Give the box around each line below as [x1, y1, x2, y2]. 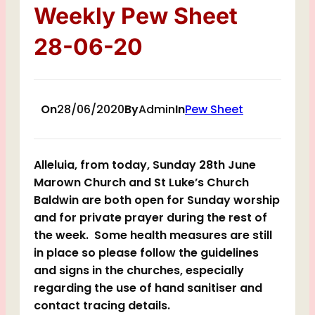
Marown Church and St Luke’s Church [34, 174, 249, 191]
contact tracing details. [34, 297, 170, 314]
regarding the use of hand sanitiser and [34, 280, 262, 296]
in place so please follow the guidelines [34, 245, 259, 261]
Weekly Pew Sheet [34, 2, 238, 30]
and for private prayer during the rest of [34, 210, 267, 226]
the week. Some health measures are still [34, 227, 272, 243]
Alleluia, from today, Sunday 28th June [34, 157, 256, 173]
